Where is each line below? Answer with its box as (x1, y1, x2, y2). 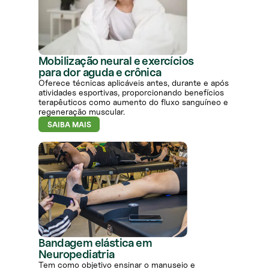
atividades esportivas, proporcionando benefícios (38, 87, 224, 98)
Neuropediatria (38, 247, 115, 261)
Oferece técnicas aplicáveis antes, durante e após (38, 77, 229, 88)
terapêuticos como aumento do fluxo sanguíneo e (38, 97, 228, 107)
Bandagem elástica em (38, 236, 152, 250)
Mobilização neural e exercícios (38, 54, 194, 68)
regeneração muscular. (38, 106, 125, 117)
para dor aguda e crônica (38, 65, 162, 79)
